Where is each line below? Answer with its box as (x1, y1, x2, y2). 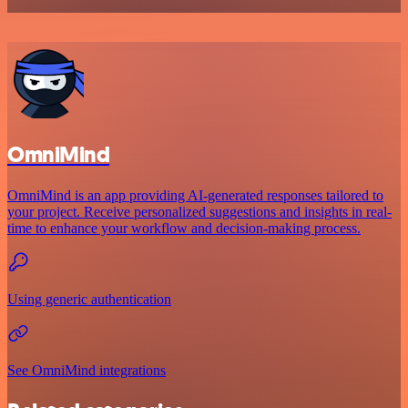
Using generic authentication (7, 291, 171, 307)
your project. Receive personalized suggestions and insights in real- (7, 203, 392, 219)
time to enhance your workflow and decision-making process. (7, 219, 361, 236)
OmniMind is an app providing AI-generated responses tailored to (7, 187, 383, 203)
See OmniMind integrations (7, 362, 166, 378)
